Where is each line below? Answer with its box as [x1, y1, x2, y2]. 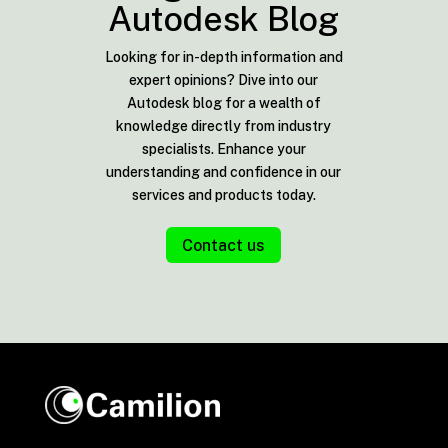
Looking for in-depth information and [104, 48, 343, 65]
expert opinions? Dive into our [129, 71, 319, 88]
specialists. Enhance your [141, 140, 306, 157]
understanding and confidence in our [106, 163, 342, 180]
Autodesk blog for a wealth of [126, 94, 321, 111]
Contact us [182, 235, 266, 255]
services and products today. [131, 186, 316, 203]
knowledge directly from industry [116, 117, 332, 134]
